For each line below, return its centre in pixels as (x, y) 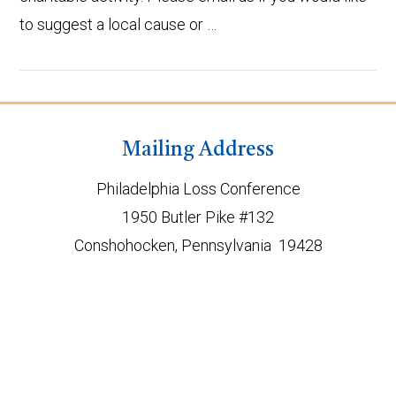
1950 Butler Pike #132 (198, 217)
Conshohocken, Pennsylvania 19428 (198, 246)
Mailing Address (198, 151)
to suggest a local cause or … (118, 25)
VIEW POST (198, 199)
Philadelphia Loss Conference (198, 189)
